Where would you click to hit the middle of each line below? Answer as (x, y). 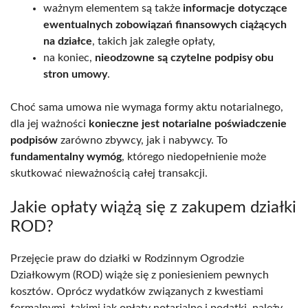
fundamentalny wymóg (66, 156)
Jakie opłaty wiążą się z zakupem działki (153, 207)
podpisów (34, 140)
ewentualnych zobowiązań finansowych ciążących (165, 24)
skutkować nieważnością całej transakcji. (109, 173)
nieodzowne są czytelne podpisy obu (184, 57)
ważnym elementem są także (113, 8)
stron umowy (75, 74)
